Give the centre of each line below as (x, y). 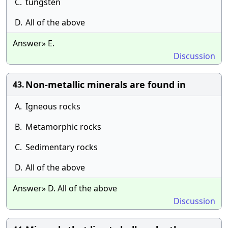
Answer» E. (34, 43)
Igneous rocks (53, 106)
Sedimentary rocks (62, 147)
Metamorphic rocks (63, 127)
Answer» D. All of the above (65, 188)
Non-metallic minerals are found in (106, 84)
